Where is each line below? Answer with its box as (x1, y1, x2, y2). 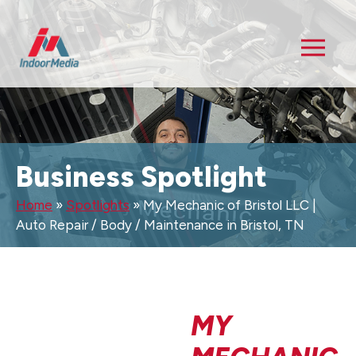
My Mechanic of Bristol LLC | (143, 197, 316, 213)
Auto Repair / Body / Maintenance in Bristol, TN (16, 217, 304, 233)
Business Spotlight (16, 160, 267, 194)
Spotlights (66, 197, 130, 213)
